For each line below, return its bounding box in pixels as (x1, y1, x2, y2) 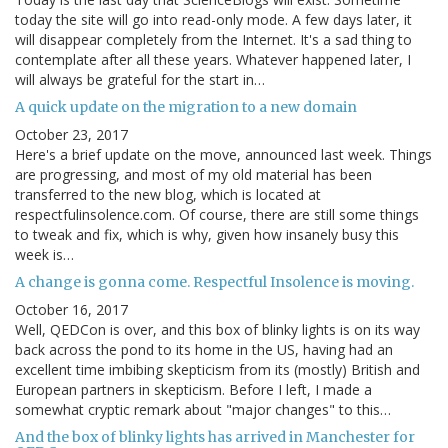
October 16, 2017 (15, 300, 128, 320)
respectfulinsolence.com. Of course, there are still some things (15, 205, 419, 225)
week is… (15, 245, 74, 265)
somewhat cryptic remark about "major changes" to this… (15, 400, 391, 420)
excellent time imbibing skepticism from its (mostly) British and (15, 360, 420, 380)
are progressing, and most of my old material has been (15, 165, 372, 185)
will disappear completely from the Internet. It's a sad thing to (15, 30, 412, 50)
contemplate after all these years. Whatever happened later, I (15, 50, 411, 70)
